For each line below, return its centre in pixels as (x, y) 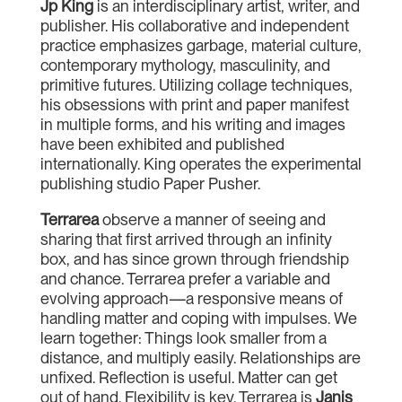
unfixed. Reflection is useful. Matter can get (188, 377)
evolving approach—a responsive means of (191, 298)
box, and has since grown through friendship (194, 259)
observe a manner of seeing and (212, 219)
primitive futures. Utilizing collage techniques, (196, 85)
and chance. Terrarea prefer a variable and (185, 279)
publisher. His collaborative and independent (194, 26)
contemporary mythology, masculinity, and (185, 65)
